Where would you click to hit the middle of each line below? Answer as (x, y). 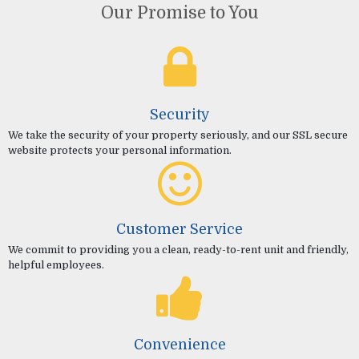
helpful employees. (56, 264)
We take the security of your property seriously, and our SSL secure (177, 135)
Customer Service (179, 230)
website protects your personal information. (119, 150)
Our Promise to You (179, 13)
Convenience (179, 344)
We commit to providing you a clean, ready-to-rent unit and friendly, (178, 249)
